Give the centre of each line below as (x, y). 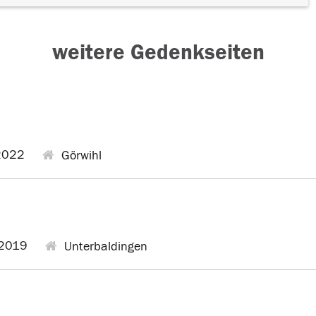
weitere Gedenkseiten (158, 52)
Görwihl (80, 156)
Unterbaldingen (104, 247)
